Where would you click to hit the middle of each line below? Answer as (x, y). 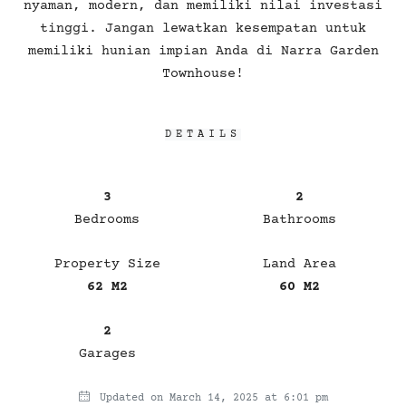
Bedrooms (107, 219)
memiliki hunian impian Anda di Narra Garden (203, 51)
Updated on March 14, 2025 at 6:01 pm (210, 398)
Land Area (299, 264)
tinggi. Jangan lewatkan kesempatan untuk (203, 28)
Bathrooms (299, 219)
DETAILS (203, 134)
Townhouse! (203, 73)
